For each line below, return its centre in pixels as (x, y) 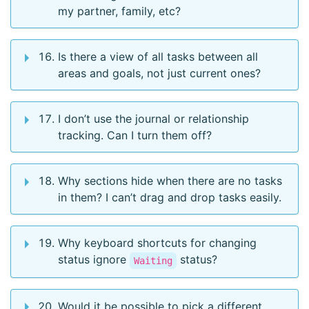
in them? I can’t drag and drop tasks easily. (170, 198)
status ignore (94, 260)
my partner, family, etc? (119, 11)
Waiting (153, 260)
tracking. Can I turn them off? (135, 136)
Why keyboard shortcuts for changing (157, 243)
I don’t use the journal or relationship (153, 119)
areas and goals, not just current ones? (159, 73)
